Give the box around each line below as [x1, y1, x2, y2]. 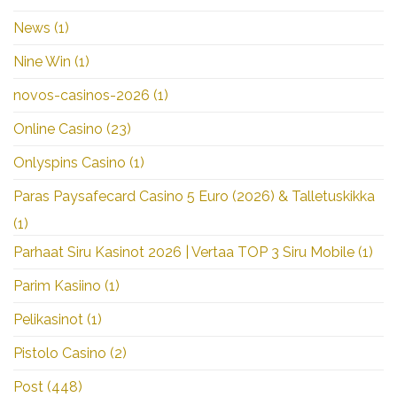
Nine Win [13, 52, 71, 70]
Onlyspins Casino [13, 153, 126, 171]
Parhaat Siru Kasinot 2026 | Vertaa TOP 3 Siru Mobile [13, 243, 354, 261]
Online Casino [13, 120, 103, 137]
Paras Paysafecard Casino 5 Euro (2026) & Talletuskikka [13, 187, 375, 205]
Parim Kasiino [13, 276, 101, 294]
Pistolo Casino [13, 344, 106, 362]
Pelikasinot [13, 310, 83, 328]
